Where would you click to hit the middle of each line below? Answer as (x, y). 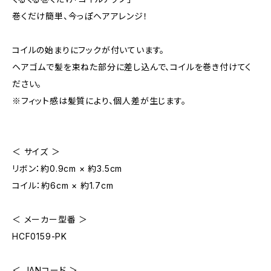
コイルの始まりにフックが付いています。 (89, 50)
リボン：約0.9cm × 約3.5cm (67, 168)
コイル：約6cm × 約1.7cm (63, 185)
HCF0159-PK (40, 236)
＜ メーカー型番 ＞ (50, 219)
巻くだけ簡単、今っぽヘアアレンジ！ (80, 16)
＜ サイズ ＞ (36, 151)
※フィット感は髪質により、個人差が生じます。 (99, 100)
